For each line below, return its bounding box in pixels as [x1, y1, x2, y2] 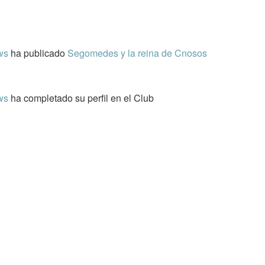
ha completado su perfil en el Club [8, 91, 154, 105]
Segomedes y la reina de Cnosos [67, 46, 207, 60]
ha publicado [10, 46, 67, 60]
